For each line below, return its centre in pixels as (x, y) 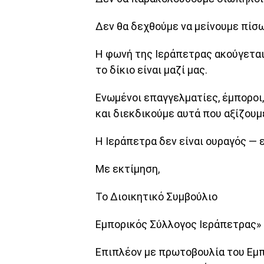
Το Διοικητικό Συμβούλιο (156, 197)
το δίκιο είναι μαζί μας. (151, 70)
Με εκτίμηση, (128, 169)
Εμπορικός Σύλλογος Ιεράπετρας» (178, 225)
